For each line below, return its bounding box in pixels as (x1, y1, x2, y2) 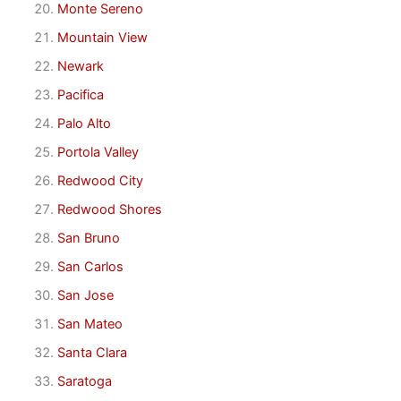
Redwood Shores (56, 200, 162, 218)
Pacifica (56, 87, 104, 104)
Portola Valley (56, 144, 139, 161)
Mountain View (56, 30, 148, 47)
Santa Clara (56, 344, 127, 361)
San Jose (56, 286, 114, 303)
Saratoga (56, 372, 112, 389)
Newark (56, 58, 104, 75)
